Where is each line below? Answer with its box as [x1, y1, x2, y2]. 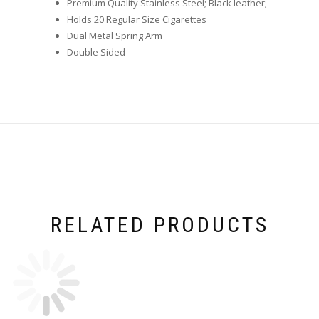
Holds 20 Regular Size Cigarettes [67, 12, 206, 26]
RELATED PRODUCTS [50, 211, 269, 237]
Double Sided [67, 45, 125, 58]
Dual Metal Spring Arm [67, 28, 162, 42]
